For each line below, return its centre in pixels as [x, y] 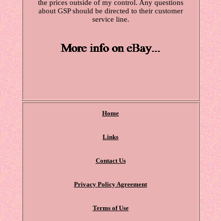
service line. [110, 19]
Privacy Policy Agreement [110, 184]
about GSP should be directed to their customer [110, 11]
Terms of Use [110, 208]
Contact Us [110, 161]
